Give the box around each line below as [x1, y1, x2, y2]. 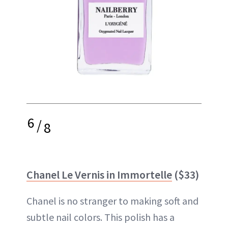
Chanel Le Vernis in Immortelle [26, 167, 172, 182]
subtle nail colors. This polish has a [26, 210, 175, 223]
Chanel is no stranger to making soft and [26, 194, 198, 207]
